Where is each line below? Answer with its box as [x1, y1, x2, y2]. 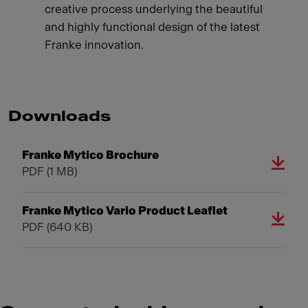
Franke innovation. [44, 38, 144, 51]
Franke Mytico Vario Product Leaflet [22, 204, 228, 217]
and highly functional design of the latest [44, 21, 260, 33]
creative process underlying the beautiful [44, 3, 263, 15]
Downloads [8, 109, 111, 124]
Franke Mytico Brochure [22, 148, 159, 161]
